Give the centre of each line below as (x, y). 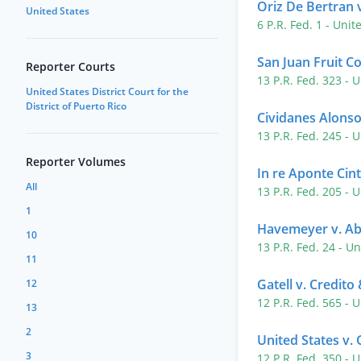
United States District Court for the (107, 91)
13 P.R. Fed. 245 (301, 136)
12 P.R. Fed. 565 (301, 303)
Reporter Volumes (76, 162)
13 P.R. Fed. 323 (301, 80)
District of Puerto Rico (76, 106)
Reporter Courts (71, 66)
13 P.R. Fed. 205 (301, 191)
